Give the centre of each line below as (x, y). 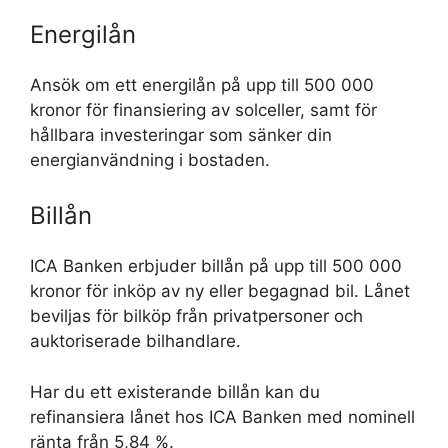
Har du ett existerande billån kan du (175, 391)
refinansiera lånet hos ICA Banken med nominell (222, 416)
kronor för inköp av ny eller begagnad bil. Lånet (220, 291)
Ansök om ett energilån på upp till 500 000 (202, 84)
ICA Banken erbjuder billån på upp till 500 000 (216, 266)
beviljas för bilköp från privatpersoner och (196, 316)
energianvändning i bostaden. (150, 159)
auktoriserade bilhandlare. (138, 341)
